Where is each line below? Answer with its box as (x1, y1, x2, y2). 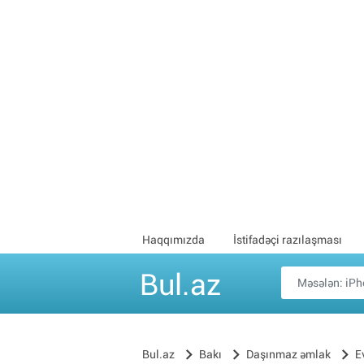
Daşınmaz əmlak (246, 348, 331, 361)
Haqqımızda (142, 233, 205, 246)
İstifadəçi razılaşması (233, 233, 342, 246)
